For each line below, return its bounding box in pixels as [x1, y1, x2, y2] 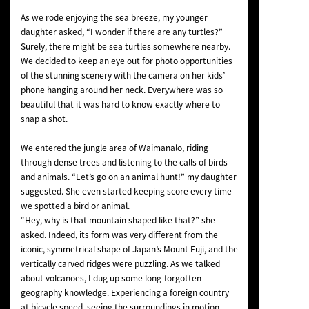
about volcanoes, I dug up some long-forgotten [20, 272, 201, 285]
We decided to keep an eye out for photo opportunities [20, 54, 232, 68]
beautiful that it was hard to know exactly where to [20, 98, 220, 111]
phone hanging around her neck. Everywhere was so [20, 83, 223, 97]
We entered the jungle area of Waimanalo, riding [20, 141, 208, 154]
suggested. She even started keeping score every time [20, 185, 232, 198]
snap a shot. [20, 112, 68, 126]
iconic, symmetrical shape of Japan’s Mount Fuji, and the [20, 243, 238, 256]
